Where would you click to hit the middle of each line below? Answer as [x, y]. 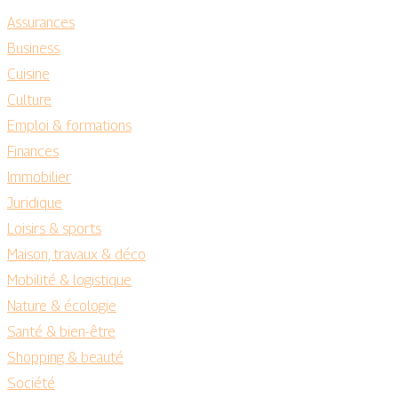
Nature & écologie [62, 306]
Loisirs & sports [54, 229]
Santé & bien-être [61, 332]
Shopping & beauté [65, 358]
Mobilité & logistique [69, 280]
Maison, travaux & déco [76, 255]
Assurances [41, 23]
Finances [33, 151]
